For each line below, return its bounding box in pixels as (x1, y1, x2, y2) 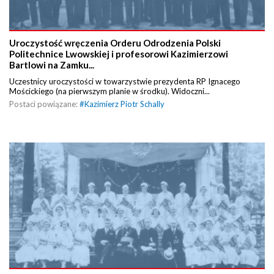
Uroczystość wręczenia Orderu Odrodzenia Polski (9, 37, 221, 48)
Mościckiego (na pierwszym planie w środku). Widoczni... (9, 86, 210, 96)
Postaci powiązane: (9, 98, 80, 109)
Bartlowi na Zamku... (9, 59, 94, 70)
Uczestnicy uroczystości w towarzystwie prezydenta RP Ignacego (9, 76, 240, 86)
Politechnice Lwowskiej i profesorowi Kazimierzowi (9, 48, 228, 59)
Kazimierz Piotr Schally (84, 98, 165, 109)
